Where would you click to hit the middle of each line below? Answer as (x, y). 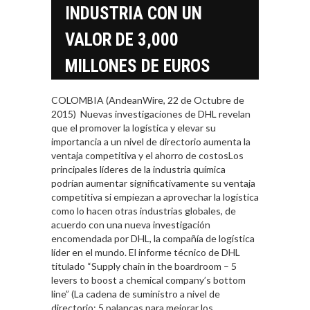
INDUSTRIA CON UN (134, 14)
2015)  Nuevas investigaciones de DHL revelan (151, 114)
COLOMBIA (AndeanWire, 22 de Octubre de (148, 100)
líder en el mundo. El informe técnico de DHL (146, 253)
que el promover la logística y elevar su (134, 128)
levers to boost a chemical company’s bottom (148, 280)
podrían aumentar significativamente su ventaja (153, 183)
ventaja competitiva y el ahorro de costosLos (147, 156)
